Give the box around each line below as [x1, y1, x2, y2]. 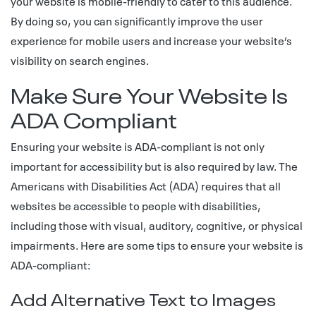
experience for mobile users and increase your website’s [11, 32, 292, 48]
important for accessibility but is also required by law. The [11, 158, 298, 174]
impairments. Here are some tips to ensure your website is [11, 237, 303, 253]
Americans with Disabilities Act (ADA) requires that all [11, 178, 281, 193]
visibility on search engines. [11, 52, 149, 68]
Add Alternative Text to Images [11, 285, 276, 310]
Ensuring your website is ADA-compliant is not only [11, 138, 265, 154]
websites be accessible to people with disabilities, [11, 197, 261, 213]
